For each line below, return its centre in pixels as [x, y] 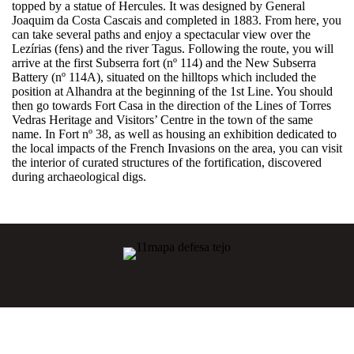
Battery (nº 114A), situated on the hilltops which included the [164, 77]
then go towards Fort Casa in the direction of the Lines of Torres [171, 105]
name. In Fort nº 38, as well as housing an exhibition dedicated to [174, 134]
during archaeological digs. [79, 176]
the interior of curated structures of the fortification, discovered [167, 162]
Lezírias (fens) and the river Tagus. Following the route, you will [173, 48]
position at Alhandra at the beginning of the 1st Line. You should [172, 91]
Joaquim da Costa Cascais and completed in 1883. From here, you [177, 20]
